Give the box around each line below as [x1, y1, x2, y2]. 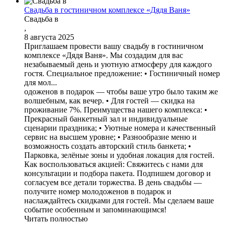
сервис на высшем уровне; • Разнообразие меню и [24, 132, 197, 141]
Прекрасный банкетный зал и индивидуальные [24, 114, 188, 123]
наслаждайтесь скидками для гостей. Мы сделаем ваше [24, 196, 214, 205]
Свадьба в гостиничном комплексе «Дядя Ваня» [24, 5, 190, 14]
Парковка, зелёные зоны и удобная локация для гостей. [24, 150, 214, 159]
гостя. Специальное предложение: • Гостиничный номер [24, 69, 220, 78]
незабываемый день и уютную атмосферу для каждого [24, 60, 212, 69]
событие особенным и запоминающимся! [24, 205, 166, 214]
